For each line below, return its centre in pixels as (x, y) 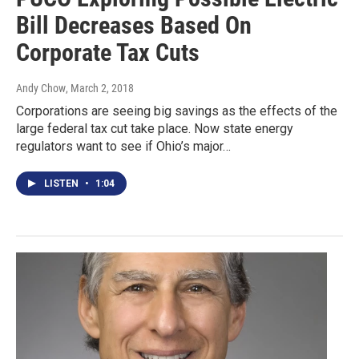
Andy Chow (41, 88)
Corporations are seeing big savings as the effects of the (177, 111)
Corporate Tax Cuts (108, 52)
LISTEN (63, 183)
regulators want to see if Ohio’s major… (123, 146)
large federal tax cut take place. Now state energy (155, 128)
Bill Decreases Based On (134, 25)
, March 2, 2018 (100, 88)
